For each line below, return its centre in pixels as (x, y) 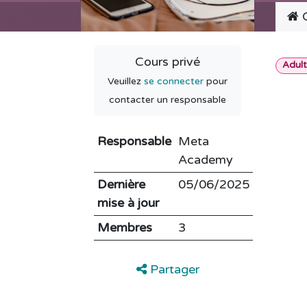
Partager (173, 269)
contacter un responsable (168, 100)
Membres (124, 228)
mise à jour (128, 203)
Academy (205, 160)
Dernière (121, 185)
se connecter (174, 82)
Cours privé (168, 62)
